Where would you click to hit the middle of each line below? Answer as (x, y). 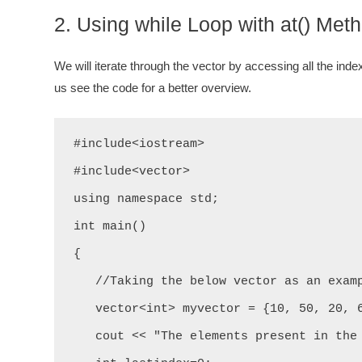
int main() (110, 227)
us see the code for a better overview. (153, 88)
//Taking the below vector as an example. (84, 282)
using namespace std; (146, 199)
